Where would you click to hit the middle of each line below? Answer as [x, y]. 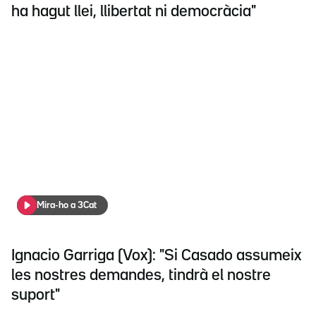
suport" [36, 295]
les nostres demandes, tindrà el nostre [141, 275]
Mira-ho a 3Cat [67, 205]
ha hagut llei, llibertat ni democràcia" [134, 12]
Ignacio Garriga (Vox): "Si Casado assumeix [156, 256]
